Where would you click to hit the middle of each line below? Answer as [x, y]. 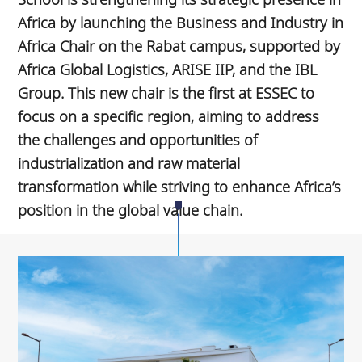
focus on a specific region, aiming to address [169, 116]
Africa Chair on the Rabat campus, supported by [179, 45]
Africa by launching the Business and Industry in [181, 22]
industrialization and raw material [129, 162]
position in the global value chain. [130, 209]
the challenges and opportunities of [138, 139]
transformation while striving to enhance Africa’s [180, 186]
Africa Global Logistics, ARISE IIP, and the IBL [168, 69]
